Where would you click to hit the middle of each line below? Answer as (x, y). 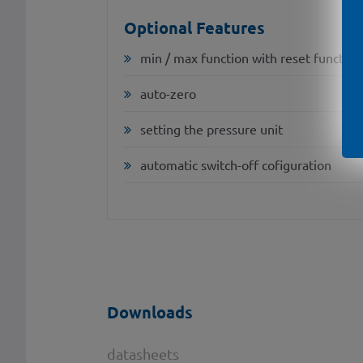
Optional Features (194, 27)
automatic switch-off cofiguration (236, 165)
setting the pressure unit (211, 129)
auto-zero (168, 94)
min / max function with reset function (251, 58)
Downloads (150, 312)
